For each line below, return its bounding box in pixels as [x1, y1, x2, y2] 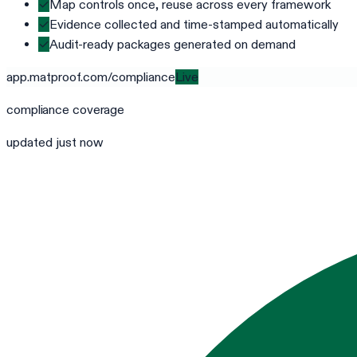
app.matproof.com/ [6, 69, 112, 84]
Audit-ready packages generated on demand [49, 36, 296, 52]
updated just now [6, 134, 104, 150]
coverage [69, 101, 125, 117]
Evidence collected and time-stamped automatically [49, 16, 339, 32]
